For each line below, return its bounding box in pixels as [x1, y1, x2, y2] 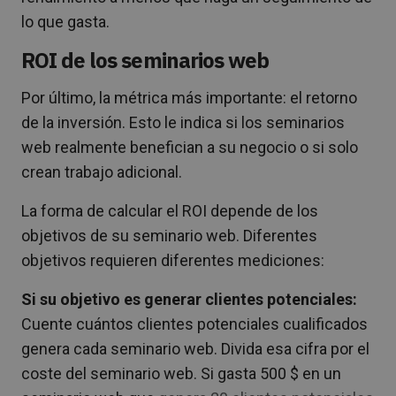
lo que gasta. [21, 11, 110, 31]
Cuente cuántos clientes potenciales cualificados [21, 314, 368, 333]
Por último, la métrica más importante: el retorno [21, 88, 357, 107]
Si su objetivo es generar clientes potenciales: [21, 289, 357, 308]
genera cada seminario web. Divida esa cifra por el [21, 339, 369, 358]
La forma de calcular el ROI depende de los [21, 201, 318, 220]
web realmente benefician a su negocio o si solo [21, 137, 358, 156]
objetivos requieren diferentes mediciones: [21, 250, 324, 270]
